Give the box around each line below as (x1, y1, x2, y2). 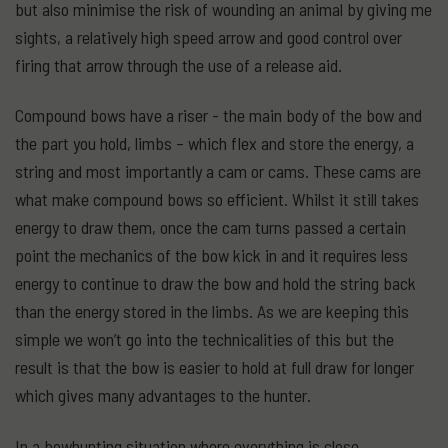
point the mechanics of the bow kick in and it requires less (15, 244, 408, 266)
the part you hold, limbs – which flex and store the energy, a (15, 132, 414, 154)
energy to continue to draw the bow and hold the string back (15, 272, 416, 294)
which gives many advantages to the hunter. (15, 384, 311, 406)
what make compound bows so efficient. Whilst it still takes (15, 188, 419, 210)
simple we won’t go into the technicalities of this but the (15, 328, 394, 350)
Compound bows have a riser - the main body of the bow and (15, 104, 422, 126)
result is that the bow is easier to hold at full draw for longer (15, 356, 414, 378)
